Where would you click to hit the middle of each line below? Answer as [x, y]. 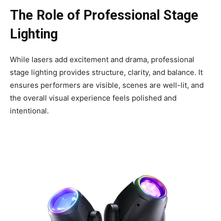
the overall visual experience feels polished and [93, 98]
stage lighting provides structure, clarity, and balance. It [106, 73]
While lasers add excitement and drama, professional [102, 60]
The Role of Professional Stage [104, 16]
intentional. [29, 111]
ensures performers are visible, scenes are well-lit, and [107, 85]
